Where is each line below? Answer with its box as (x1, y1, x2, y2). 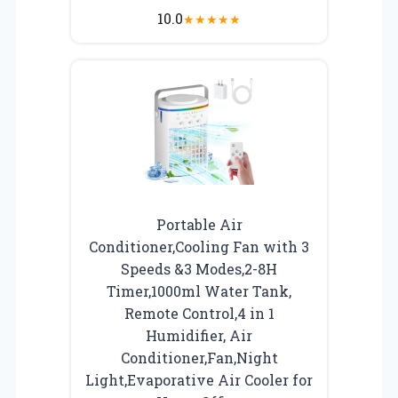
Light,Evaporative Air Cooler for (85, 370, 313, 389)
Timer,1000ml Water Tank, (107, 281, 291, 300)
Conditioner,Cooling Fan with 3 (89, 236, 309, 256)
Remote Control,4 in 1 (123, 303, 275, 322)
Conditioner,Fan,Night (120, 347, 278, 367)
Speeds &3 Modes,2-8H (121, 259, 277, 278)
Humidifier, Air (146, 325, 252, 345)
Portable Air (155, 214, 243, 234)
